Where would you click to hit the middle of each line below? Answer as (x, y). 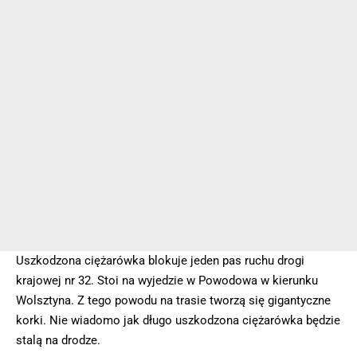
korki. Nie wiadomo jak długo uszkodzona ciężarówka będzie (178, 321)
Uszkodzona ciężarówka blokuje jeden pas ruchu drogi (160, 261)
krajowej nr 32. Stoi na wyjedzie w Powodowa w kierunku (167, 281)
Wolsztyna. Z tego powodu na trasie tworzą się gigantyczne (173, 301)
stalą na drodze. (58, 341)
